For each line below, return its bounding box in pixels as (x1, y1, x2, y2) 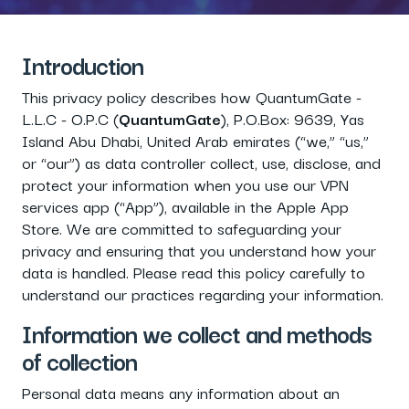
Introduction (22, 46, 143, 83)
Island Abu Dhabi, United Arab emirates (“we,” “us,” (22, 128, 369, 152)
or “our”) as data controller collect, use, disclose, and (22, 150, 381, 174)
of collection (22, 341, 137, 379)
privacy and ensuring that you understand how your (22, 237, 376, 262)
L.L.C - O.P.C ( (22, 106, 119, 131)
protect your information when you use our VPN (22, 172, 349, 196)
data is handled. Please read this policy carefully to (22, 259, 365, 284)
